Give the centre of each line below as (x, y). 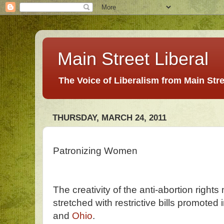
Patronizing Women (95, 151)
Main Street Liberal (133, 59)
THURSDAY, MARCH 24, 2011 (109, 118)
